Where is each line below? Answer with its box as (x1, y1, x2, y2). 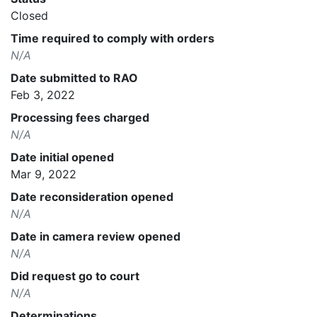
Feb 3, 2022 (11, 87, 75, 102)
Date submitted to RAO (11, 70, 138, 85)
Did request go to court (11, 268, 139, 283)
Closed (11, 8, 48, 23)
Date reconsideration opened (11, 189, 173, 204)
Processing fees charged (11, 110, 149, 125)
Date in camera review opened (11, 229, 180, 243)
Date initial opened (11, 149, 114, 164)
